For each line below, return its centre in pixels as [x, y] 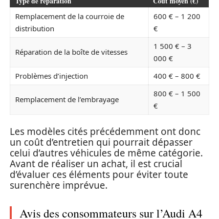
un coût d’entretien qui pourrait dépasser [101, 142]
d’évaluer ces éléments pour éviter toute [99, 174]
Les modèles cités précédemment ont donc [105, 131]
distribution [35, 28]
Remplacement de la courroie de [70, 16]
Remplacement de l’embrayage [67, 99]
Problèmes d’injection [52, 76]
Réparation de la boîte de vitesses [71, 52]
